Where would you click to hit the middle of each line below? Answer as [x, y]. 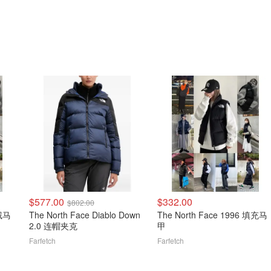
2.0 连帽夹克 [53, 226]
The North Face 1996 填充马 [212, 215]
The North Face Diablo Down [85, 215]
